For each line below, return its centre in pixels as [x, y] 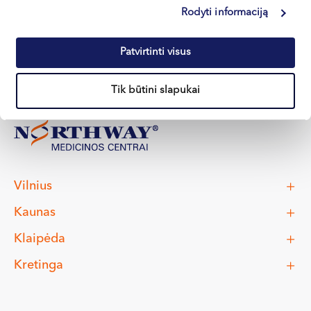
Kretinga [39, 265]
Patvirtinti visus [155, 52]
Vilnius [33, 186]
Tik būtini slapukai [155, 91]
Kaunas [35, 212]
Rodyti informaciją [225, 13]
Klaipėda [40, 238]
